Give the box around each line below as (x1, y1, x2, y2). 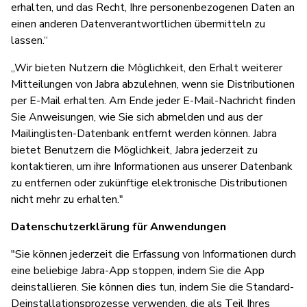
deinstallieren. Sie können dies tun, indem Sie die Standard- (11, 279, 294, 295)
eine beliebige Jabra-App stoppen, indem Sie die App (11, 262, 265, 278)
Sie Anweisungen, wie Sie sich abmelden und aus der (11, 109, 262, 125)
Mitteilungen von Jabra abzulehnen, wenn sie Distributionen (11, 76, 295, 92)
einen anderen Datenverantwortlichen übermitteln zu (11, 16, 265, 32)
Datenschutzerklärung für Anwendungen (11, 219, 226, 234)
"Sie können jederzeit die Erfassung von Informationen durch (11, 246, 296, 262)
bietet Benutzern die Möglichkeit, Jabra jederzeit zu (11, 142, 258, 158)
